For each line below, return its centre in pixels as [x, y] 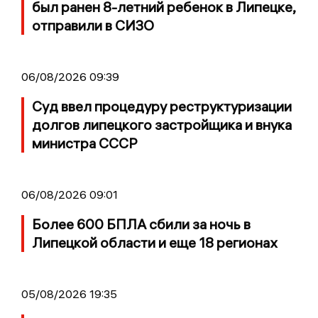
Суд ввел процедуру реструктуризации [162, 106]
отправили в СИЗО [93, 25]
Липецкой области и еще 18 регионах [154, 242]
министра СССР [85, 143]
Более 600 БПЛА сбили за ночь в [141, 224]
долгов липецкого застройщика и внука [162, 124]
